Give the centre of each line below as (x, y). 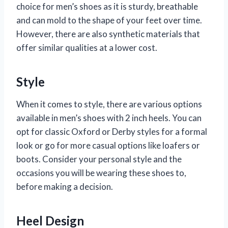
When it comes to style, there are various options (109, 104)
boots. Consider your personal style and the (99, 159)
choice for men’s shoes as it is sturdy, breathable (107, 7)
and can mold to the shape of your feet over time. (109, 20)
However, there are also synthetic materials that (108, 34)
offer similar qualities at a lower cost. (87, 48)
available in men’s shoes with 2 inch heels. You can (109, 118)
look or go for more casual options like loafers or (108, 146)
